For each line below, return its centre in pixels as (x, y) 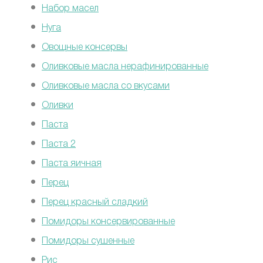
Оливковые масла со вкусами (106, 87)
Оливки (58, 106)
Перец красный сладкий (95, 203)
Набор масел (70, 9)
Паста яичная (72, 164)
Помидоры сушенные (88, 242)
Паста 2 (59, 145)
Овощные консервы (85, 48)
